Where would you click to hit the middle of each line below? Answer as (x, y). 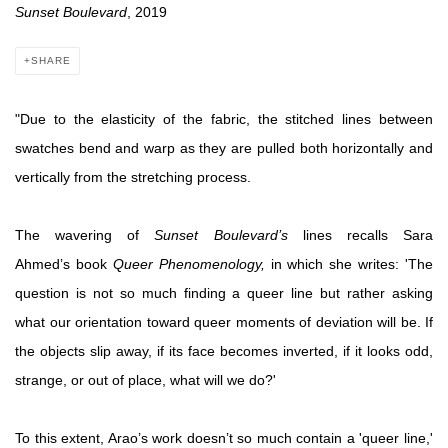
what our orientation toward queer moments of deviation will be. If (224, 322)
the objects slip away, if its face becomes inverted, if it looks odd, (224, 351)
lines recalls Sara (360, 235)
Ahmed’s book (64, 264)
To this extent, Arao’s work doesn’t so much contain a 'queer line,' (224, 438)
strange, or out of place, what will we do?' (145, 380)
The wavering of (85, 235)
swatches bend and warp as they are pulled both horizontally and (224, 148)
